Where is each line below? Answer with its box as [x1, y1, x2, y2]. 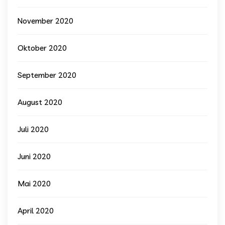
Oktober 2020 [18, 43, 67, 53]
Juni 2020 [18, 152, 51, 161]
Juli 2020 [18, 125, 49, 134]
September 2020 [18, 70, 76, 80]
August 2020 [18, 97, 62, 107]
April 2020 [18, 206, 54, 215]
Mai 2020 [18, 179, 51, 188]
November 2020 [18, 16, 73, 26]
